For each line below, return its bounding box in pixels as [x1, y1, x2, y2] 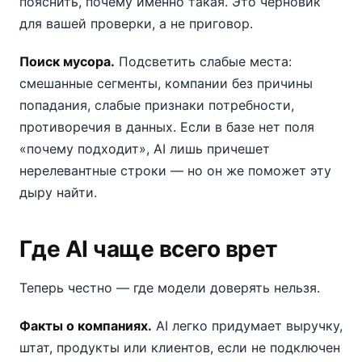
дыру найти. [19, 184, 97, 200]
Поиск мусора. [19, 53, 115, 69]
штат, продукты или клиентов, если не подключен [19, 339, 340, 356]
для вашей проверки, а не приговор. [19, 15, 253, 32]
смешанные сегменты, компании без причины [19, 75, 313, 91]
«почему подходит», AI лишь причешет [19, 141, 270, 157]
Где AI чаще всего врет [19, 235, 278, 263]
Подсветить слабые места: [115, 53, 292, 69]
